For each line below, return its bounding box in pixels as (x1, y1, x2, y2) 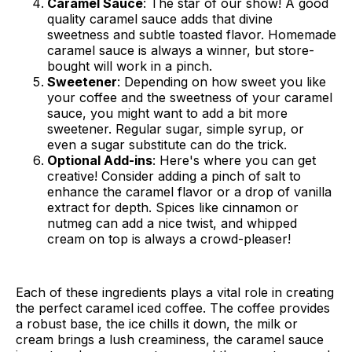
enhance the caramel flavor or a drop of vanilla (47, 184, 332, 200)
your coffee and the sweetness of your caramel (47, 90, 332, 106)
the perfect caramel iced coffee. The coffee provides (16, 300, 330, 317)
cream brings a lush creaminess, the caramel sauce (16, 332, 324, 348)
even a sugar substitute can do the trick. (47, 137, 287, 153)
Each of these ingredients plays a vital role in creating (16, 284, 334, 301)
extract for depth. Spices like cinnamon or (47, 200, 299, 216)
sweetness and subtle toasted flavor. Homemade (47, 27, 336, 43)
